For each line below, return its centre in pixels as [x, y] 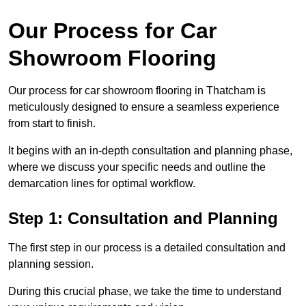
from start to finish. [53, 124]
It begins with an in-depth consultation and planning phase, [150, 151]
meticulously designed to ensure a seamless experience [144, 107]
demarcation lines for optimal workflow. [102, 184]
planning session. [51, 264]
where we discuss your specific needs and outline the [137, 167]
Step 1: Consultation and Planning [143, 219]
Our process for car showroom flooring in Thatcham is [137, 91]
